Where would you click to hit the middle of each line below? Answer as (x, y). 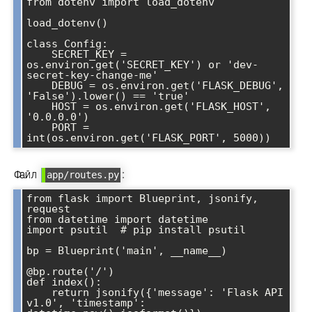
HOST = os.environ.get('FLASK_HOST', (39, 106)
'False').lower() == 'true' (108, 96)
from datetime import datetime (117, 219)
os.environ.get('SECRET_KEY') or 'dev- (142, 64)
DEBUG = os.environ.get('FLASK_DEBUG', (39, 85)
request (48, 209)
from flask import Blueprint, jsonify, (142, 198)
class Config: (67, 44)
